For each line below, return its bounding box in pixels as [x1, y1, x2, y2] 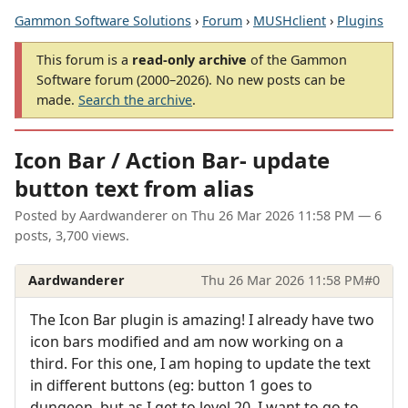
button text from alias [15, 173, 254, 204]
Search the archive [78, 91, 192, 108]
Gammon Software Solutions [15, 12, 191, 29]
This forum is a [36, 51, 132, 68]
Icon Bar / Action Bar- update [15, 145, 330, 176]
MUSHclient [253, 12, 326, 29]
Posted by [15, 207, 79, 225]
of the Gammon [247, 51, 347, 68]
